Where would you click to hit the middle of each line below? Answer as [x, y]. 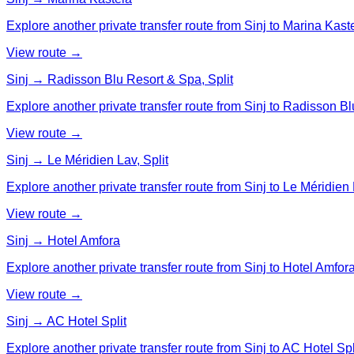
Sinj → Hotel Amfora [63, 240]
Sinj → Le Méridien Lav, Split [87, 160]
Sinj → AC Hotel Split [66, 321]
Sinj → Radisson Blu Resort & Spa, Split [120, 79]
